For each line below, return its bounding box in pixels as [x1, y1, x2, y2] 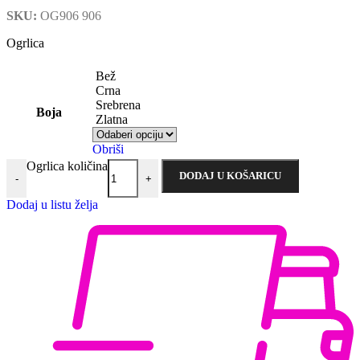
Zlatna [96, 112, 128, 127]
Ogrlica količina [27, 159, 108, 174]
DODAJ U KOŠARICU [179, 170, 281, 182]
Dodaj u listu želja [6, 198, 98, 212]
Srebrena [96, 98, 141, 112]
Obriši [92, 142, 124, 157]
